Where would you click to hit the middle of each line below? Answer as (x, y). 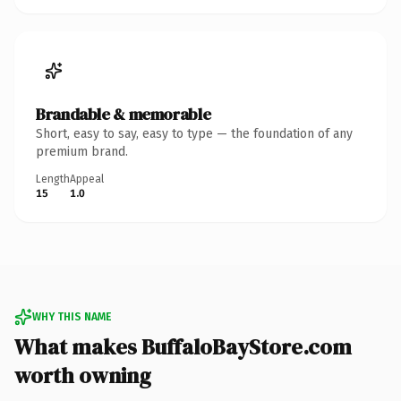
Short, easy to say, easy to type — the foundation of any (194, 133)
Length (53, 179)
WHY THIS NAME (72, 316)
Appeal (87, 179)
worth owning (83, 375)
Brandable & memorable (124, 114)
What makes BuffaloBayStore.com (183, 346)
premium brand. (82, 151)
